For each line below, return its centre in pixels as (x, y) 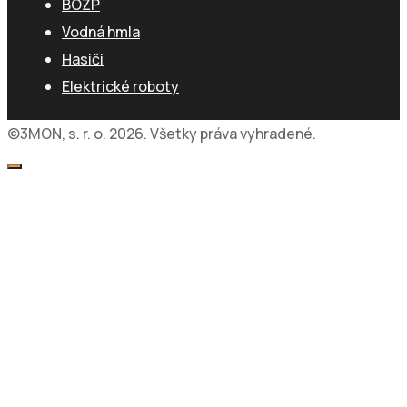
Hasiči (83, 59)
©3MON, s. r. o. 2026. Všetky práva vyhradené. (162, 134)
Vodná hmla (101, 32)
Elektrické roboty (120, 86)
